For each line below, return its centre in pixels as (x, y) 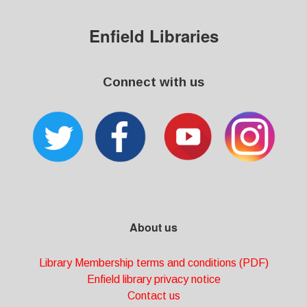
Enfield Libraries (153, 36)
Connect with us (153, 82)
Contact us (153, 296)
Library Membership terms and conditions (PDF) (153, 263)
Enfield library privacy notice (153, 279)
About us (153, 227)
